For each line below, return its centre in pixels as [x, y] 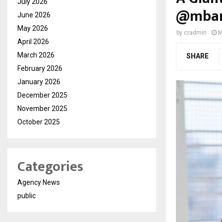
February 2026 [40, 68]
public [27, 196]
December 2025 [42, 95]
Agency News [39, 182]
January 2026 [39, 82]
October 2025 [39, 122]
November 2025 [42, 109]
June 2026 [34, 15]
